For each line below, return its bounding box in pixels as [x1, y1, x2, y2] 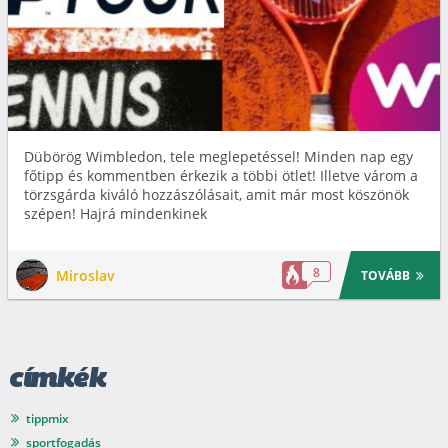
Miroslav [56, 265, 115, 285]
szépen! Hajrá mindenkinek [24, 204, 207, 224]
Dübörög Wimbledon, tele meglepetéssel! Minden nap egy [24, 147, 413, 167]
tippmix [26, 410, 69, 428]
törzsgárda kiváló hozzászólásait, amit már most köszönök [24, 185, 409, 205]
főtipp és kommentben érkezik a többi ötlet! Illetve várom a [24, 166, 418, 186]
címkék [8, 366, 105, 395]
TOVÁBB [361, 266, 411, 284]
